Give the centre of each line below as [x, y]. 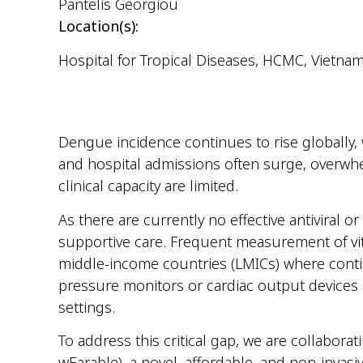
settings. [87, 307]
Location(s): [98, 26]
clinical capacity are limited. [148, 186]
